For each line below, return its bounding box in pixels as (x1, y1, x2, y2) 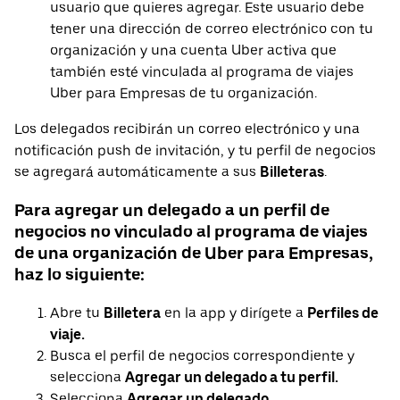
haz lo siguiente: (14, 264, 145, 286)
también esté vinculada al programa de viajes (50, 63, 354, 81)
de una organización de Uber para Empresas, (14, 243, 373, 264)
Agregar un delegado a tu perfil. (125, 368, 338, 386)
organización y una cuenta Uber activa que (50, 42, 337, 60)
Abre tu (50, 304, 104, 321)
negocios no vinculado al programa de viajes (14, 221, 368, 243)
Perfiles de (307, 304, 379, 321)
